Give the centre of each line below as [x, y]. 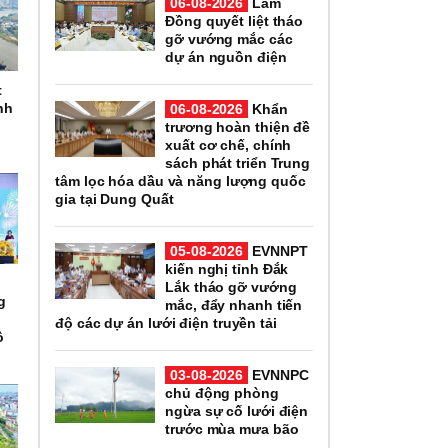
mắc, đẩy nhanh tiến [234, 304]
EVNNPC [278, 374]
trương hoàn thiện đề [238, 126]
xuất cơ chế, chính [228, 144]
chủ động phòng [222, 392]
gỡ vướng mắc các [229, 38]
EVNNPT [278, 250]
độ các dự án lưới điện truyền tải [166, 322]
